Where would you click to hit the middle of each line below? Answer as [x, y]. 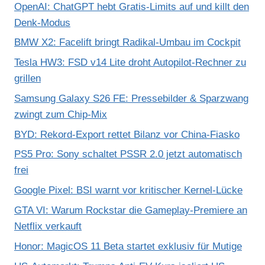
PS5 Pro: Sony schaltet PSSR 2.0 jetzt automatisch [128, 154]
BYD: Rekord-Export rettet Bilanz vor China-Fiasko [127, 134]
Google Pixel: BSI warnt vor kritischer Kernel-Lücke [128, 190]
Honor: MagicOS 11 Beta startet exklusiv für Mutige [128, 246]
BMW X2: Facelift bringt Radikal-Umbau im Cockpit [127, 43]
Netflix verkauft [48, 227]
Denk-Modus [42, 22]
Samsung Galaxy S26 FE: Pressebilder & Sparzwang [131, 98]
